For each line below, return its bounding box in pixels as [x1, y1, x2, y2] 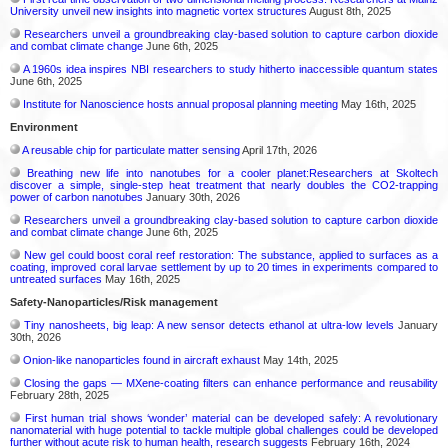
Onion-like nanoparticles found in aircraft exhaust [23, 354, 260, 366]
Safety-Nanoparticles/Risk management [10, 296, 218, 308]
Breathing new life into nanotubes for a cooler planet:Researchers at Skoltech [26, 167, 439, 179]
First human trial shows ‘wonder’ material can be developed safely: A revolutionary [24, 412, 439, 424]
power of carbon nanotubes [10, 191, 143, 203]
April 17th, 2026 [240, 144, 317, 156]
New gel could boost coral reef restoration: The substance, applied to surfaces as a [23, 249, 439, 261]
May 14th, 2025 [260, 354, 338, 366]
